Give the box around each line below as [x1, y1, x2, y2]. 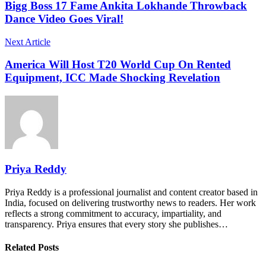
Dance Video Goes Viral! [5, 12, 123, 26]
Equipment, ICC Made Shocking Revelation [5, 71, 220, 84]
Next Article [5, 36, 50, 47]
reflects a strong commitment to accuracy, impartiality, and [5, 208, 221, 218]
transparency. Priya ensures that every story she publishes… [5, 218, 228, 229]
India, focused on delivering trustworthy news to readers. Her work [5, 197, 256, 208]
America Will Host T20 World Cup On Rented [5, 58, 231, 71]
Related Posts [5, 242, 59, 252]
